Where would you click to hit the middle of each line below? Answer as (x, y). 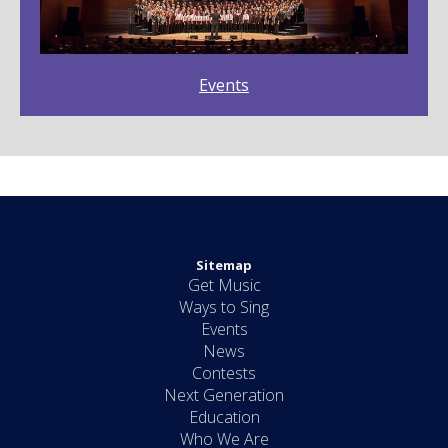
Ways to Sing (224, 307)
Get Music (224, 285)
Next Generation (224, 395)
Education (224, 417)
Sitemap (224, 265)
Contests (224, 373)
